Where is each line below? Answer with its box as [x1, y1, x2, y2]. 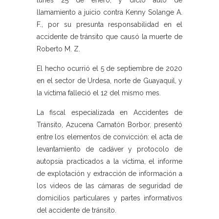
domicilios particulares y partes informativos [37, 194, 182, 202]
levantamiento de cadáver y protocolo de [37, 145, 182, 153]
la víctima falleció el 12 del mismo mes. [37, 89, 161, 97]
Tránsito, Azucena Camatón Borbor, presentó [37, 121, 182, 129]
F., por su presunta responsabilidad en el [37, 21, 182, 29]
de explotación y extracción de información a [37, 170, 182, 178]
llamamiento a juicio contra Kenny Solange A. [37, 8, 182, 17]
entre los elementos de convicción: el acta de [37, 133, 182, 141]
